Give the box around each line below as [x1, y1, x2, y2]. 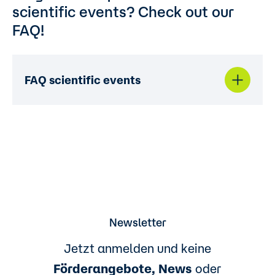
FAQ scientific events [25, 73, 141, 86]
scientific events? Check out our [12, 3, 234, 21]
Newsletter [109, 216, 166, 229]
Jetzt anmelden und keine [64, 241, 211, 256]
